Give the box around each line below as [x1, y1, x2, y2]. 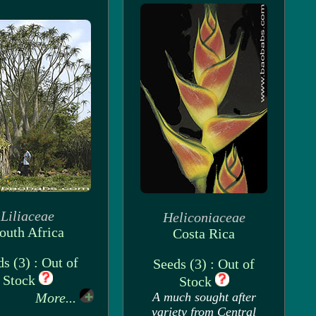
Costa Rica [173, 226, 235, 241]
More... [35, 290, 80, 305]
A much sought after [152, 290, 256, 304]
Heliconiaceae [162, 209, 245, 225]
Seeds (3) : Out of [153, 256, 255, 272]
